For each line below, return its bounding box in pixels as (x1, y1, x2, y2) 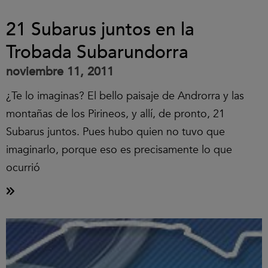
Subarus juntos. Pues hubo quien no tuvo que (6, 124, 225, 139)
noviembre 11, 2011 (6, 63, 114, 80)
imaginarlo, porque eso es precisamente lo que (6, 142, 232, 157)
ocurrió (6, 160, 40, 175)
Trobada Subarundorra (6, 40, 188, 65)
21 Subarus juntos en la (6, 17, 194, 42)
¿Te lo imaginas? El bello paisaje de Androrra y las (6, 89, 244, 103)
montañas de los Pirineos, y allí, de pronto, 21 (6, 106, 225, 121)
